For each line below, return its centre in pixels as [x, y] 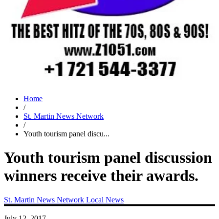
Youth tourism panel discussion [108, 158]
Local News [105, 199]
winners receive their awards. [101, 176]
